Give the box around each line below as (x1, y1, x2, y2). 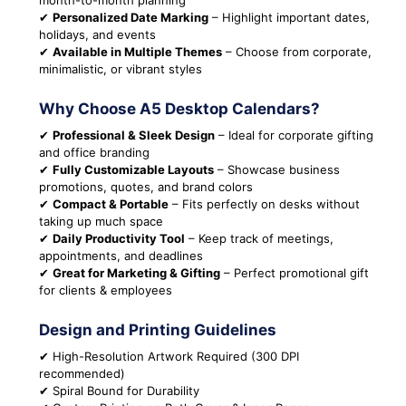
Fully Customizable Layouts (53, 162, 214, 178)
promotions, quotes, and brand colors (39, 179, 253, 195)
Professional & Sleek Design (53, 128, 215, 143)
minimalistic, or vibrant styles (39, 62, 202, 77)
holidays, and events (39, 27, 156, 43)
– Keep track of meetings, (185, 231, 333, 246)
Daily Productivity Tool (53, 231, 185, 246)
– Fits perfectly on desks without (169, 197, 360, 212)
